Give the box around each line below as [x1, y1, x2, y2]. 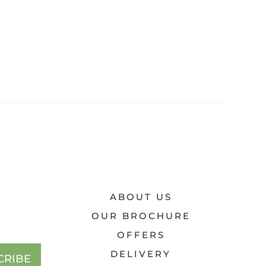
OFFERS [116, 229, 165, 241]
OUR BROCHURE [91, 210, 191, 222]
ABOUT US [109, 191, 172, 203]
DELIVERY [110, 248, 172, 260]
